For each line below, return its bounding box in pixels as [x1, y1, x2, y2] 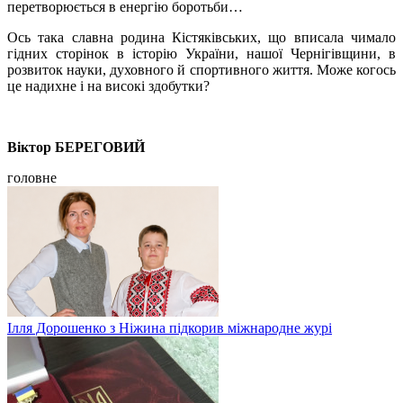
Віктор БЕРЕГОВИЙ [7, 139, 145, 155]
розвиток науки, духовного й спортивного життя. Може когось [7, 61, 396, 77]
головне [7, 169, 57, 185]
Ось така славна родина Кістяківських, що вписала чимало [7, 29, 396, 45]
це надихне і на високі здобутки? [7, 77, 210, 94]
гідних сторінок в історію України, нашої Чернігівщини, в [7, 45, 396, 61]
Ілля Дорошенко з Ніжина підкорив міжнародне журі [7, 319, 332, 336]
